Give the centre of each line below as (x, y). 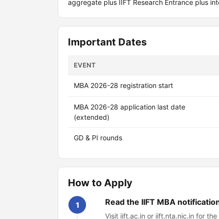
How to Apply (100, 183)
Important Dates (107, 42)
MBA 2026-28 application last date (130, 107)
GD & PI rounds (98, 138)
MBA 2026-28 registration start (123, 85)
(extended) (92, 117)
